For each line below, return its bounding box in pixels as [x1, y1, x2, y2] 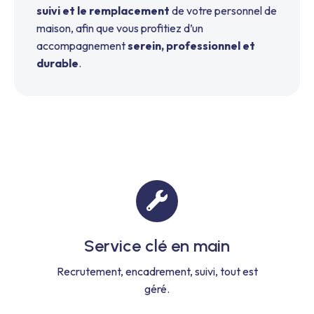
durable [36, 56, 78, 71]
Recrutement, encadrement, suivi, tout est [56, 264, 258, 278]
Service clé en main [84, 235, 230, 256]
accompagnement [36, 39, 128, 53]
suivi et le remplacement [36, 4, 170, 18]
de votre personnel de [170, 4, 277, 18]
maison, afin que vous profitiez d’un [36, 21, 203, 36]
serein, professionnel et [128, 39, 255, 53]
